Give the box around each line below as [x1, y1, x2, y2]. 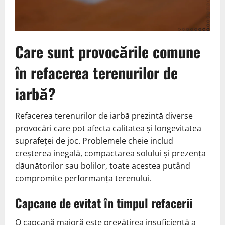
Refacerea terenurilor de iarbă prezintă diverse [15, 109, 193, 121]
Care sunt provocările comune [15, 40, 200, 63]
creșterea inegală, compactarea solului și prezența [15, 147, 206, 159]
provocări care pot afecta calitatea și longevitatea [15, 122, 201, 134]
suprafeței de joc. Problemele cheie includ [15, 135, 173, 146]
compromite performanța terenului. [15, 172, 152, 184]
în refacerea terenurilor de [15, 61, 178, 84]
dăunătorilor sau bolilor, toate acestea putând [15, 160, 190, 171]
